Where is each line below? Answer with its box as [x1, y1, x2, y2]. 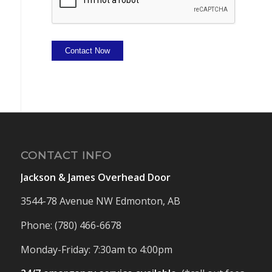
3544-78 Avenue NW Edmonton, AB [20, 194, 180, 208]
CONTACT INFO [20, 149, 112, 162]
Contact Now [64, 46, 110, 56]
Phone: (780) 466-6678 [20, 218, 121, 232]
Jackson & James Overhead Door [20, 170, 171, 184]
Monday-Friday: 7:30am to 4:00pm [20, 242, 172, 256]
